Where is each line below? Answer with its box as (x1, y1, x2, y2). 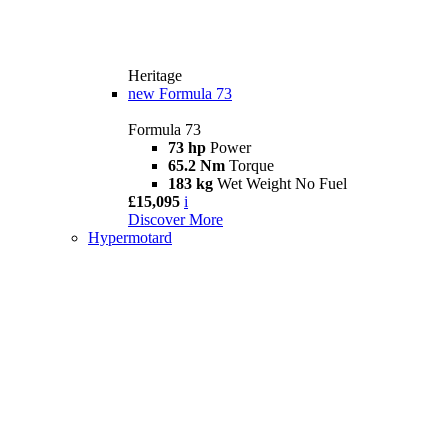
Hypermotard (88, 229, 172, 247)
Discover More (128, 211, 223, 229)
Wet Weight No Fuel (217, 175, 347, 193)
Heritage (128, 67, 182, 85)
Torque (229, 157, 274, 175)
